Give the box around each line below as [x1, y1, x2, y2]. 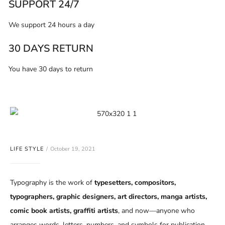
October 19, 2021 [50, 145, 95, 153]
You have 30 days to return [8, 64, 93, 74]
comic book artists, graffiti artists [10, 206, 118, 216]
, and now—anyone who [118, 206, 195, 216]
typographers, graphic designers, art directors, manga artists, [10, 192, 207, 202]
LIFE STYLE [10, 145, 44, 153]
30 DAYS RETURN [8, 42, 93, 56]
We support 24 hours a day [8, 20, 94, 30]
